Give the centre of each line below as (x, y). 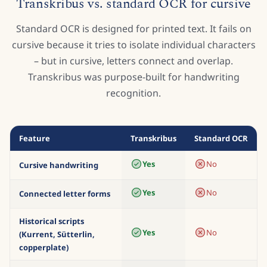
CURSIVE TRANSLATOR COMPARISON (133, 9)
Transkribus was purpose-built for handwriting (133, 99)
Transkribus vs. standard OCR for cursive (133, 26)
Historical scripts (52, 243)
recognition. (133, 115)
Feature (35, 161)
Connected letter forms (65, 216)
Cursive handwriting (59, 187)
